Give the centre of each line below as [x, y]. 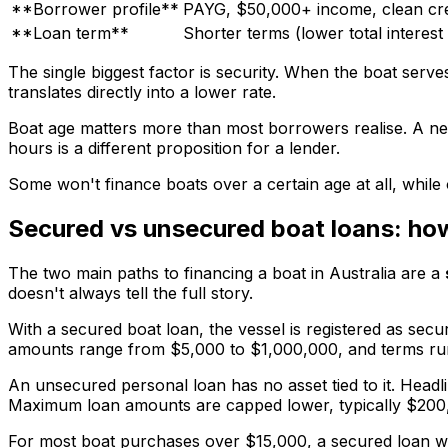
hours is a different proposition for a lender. [174, 148]
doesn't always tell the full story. [130, 292]
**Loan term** [70, 33]
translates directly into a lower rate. [142, 92]
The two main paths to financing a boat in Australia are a [226, 272]
